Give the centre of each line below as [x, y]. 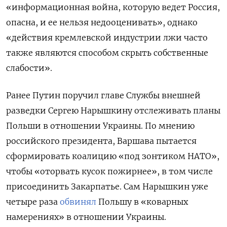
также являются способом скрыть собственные [107, 52]
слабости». [29, 68]
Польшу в [119, 201]
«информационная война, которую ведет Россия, [113, 7]
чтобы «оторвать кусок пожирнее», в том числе [109, 171]
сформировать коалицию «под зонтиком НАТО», [113, 156]
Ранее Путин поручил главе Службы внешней [103, 95]
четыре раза [33, 201]
